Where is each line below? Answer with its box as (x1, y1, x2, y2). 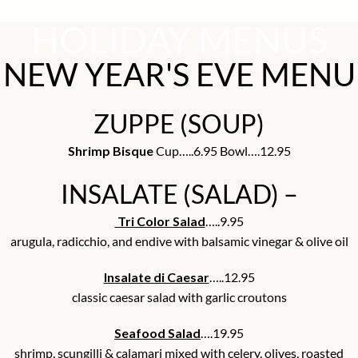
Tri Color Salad (114, 213, 205, 229)
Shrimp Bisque (67, 143, 153, 159)
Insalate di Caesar (103, 269, 209, 285)
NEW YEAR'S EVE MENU (2, 55, 356, 94)
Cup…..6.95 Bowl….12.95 (153, 143, 291, 159)
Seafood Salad (114, 325, 201, 341)
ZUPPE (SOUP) (93, 108, 265, 140)
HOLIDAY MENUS (30, 18, 328, 62)
